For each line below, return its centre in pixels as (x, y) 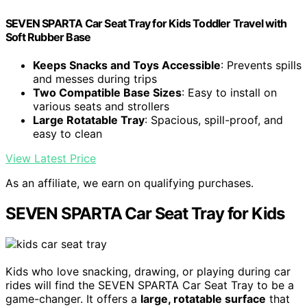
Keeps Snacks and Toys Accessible (127, 65)
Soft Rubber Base (48, 37)
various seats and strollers (101, 107)
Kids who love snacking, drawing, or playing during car (148, 272)
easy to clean (67, 134)
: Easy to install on (229, 93)
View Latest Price (51, 159)
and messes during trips (95, 79)
